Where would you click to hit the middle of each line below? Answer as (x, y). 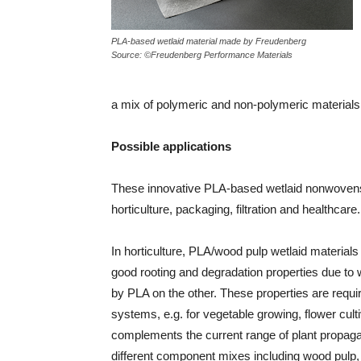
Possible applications (171, 146)
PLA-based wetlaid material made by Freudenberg (209, 41)
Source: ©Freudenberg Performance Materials (202, 55)
